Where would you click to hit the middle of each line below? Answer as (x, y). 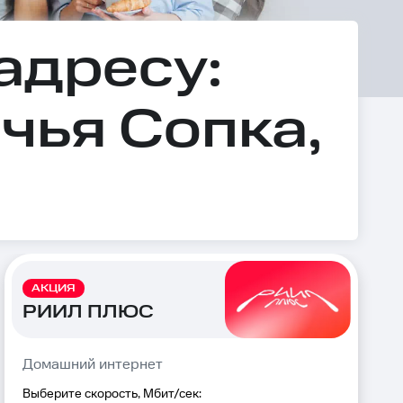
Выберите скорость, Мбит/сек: (112, 394)
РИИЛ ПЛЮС (88, 312)
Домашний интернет (92, 365)
